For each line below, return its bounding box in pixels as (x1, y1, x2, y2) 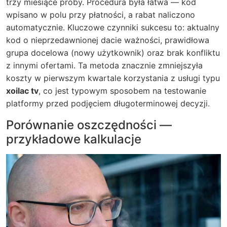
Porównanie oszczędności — (6, 118, 172, 132)
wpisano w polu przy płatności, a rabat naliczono (6, 10, 195, 20)
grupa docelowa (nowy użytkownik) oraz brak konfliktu (6, 48, 220, 58)
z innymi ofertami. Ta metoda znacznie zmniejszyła (6, 60, 203, 70)
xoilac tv (6, 86, 39, 96)
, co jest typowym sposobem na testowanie (39, 86, 206, 96)
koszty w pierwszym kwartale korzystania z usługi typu (6, 73, 220, 83)
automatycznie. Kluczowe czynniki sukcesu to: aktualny (6, 22, 219, 32)
